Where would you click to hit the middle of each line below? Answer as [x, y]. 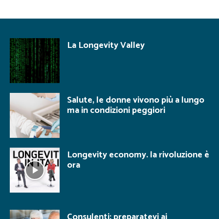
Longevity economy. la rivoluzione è [138, 155]
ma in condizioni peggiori [116, 111]
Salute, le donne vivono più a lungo [136, 100]
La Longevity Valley [106, 46]
